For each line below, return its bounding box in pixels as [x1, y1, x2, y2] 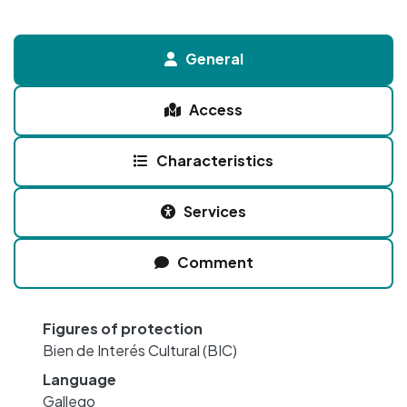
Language [43, 370, 116, 390]
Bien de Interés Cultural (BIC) [43, 341, 237, 361]
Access [189, 100, 243, 120]
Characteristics [156, 151, 273, 171]
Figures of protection [43, 319, 203, 339]
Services [184, 202, 246, 222]
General [184, 49, 243, 69]
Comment [176, 253, 253, 273]
